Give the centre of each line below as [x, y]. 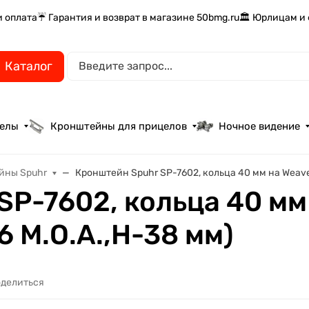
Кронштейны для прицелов [119, 126]
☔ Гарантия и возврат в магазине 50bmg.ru [139, 17]
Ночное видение [260, 126]
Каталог [29, 66]
